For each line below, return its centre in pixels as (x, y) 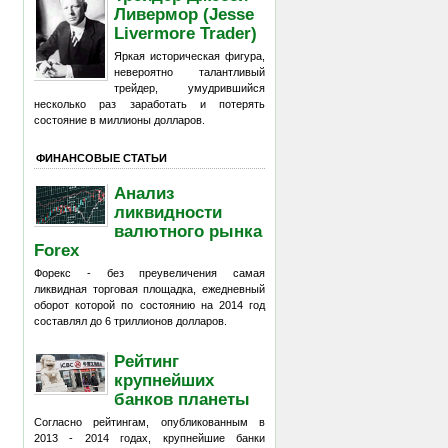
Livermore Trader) (186, 32)
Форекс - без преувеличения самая (149, 273)
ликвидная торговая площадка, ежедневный (149, 289)
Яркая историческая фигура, (189, 56)
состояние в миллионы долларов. (119, 120)
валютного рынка (188, 230)
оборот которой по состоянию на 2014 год (149, 305)
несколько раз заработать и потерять (149, 104)
